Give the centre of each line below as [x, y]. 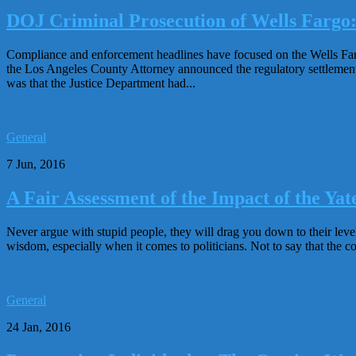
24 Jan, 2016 [39, 327]
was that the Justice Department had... [101, 83]
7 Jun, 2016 [36, 164]
